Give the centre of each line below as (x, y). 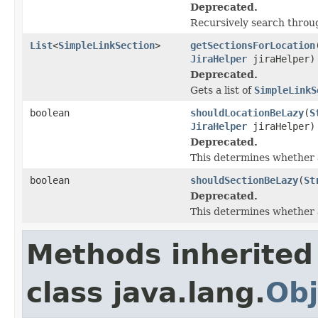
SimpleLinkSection (106, 45)
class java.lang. (146, 292)
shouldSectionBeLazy (244, 180)
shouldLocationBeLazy (247, 113)
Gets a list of (222, 90)
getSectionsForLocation (253, 45)
